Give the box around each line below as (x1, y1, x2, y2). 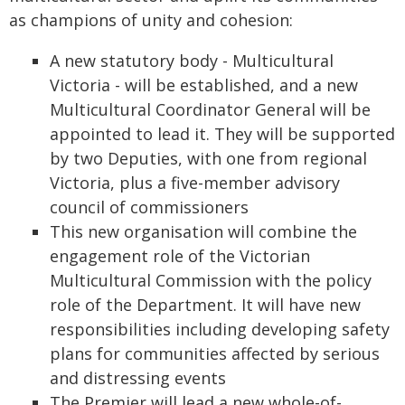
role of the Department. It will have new (50, 294, 361, 316)
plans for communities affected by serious (50, 343, 380, 364)
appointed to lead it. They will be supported (50, 123, 395, 145)
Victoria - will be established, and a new (50, 74, 358, 96)
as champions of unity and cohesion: (9, 9, 293, 31)
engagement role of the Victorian (50, 245, 310, 267)
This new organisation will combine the (50, 221, 357, 242)
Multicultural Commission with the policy (50, 269, 372, 291)
